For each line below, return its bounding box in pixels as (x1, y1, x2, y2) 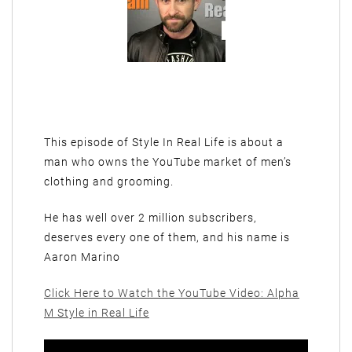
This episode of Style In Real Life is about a (44, 136, 284, 148)
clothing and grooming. (44, 175, 174, 188)
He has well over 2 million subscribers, (44, 211, 257, 224)
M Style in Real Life (44, 306, 149, 319)
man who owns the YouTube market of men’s (44, 156, 291, 168)
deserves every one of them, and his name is (44, 231, 290, 244)
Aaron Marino (44, 251, 120, 263)
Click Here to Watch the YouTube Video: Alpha (44, 287, 299, 299)
